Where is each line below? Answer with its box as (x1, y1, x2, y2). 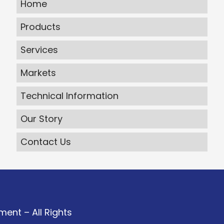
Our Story (20, 112, 62, 125)
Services (20, 43, 58, 56)
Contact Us (20, 135, 71, 148)
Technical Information (20, 89, 118, 102)
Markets (20, 66, 56, 79)
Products (20, 20, 60, 33)
